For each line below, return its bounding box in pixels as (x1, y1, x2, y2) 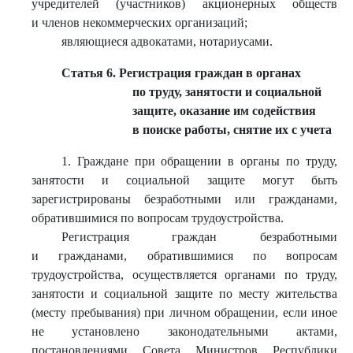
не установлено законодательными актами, (32, 325, 337, 338)
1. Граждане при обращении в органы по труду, (61, 154, 337, 168)
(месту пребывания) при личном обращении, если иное (32, 306, 337, 319)
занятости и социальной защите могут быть (32, 173, 337, 187)
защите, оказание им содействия (132, 104, 317, 117)
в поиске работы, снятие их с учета (132, 123, 333, 136)
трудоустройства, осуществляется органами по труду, (32, 268, 337, 281)
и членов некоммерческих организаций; (32, 16, 247, 29)
